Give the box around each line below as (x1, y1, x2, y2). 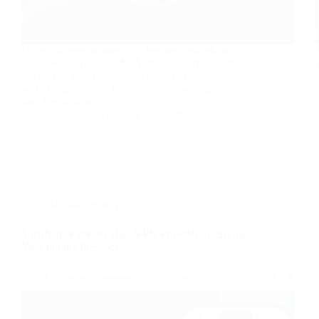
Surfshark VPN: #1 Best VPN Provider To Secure (21, 227, 247, 240)
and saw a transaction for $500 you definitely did (21, 56, 241, 69)
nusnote (50, 108, 85, 120)
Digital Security (50, 197, 120, 210)
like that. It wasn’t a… (21, 95, 121, 108)
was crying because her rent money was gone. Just (21, 82, 248, 95)
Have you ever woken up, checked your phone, (21, 43, 235, 56)
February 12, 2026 (100, 108, 184, 120)
